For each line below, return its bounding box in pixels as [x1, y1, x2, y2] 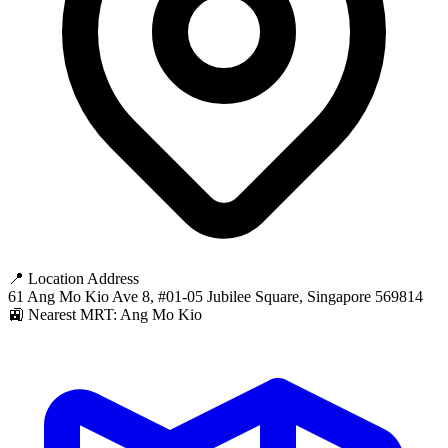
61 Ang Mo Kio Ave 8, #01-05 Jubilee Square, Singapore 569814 [8, 288, 423, 305]
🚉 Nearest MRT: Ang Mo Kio [8, 306, 202, 323]
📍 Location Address [8, 270, 139, 287]
